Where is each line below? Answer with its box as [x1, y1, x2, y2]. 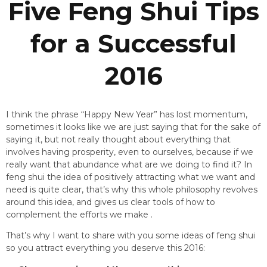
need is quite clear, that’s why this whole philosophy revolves [6, 184, 257, 195]
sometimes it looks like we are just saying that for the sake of [6, 122, 260, 133]
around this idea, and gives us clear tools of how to [6, 197, 215, 208]
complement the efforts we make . [6, 209, 153, 221]
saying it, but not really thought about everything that [6, 134, 231, 145]
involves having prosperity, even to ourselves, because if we [6, 147, 253, 158]
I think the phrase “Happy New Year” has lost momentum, [6, 109, 247, 120]
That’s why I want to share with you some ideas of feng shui [6, 230, 255, 241]
